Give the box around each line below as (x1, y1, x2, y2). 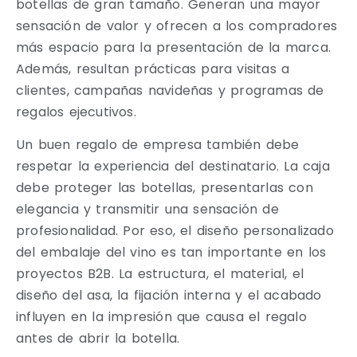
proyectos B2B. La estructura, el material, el (16, 265, 304, 284)
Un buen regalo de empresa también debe (16, 135, 300, 155)
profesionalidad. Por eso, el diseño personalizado (16, 222, 334, 241)
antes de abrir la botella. (16, 329, 180, 348)
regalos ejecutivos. (16, 102, 136, 121)
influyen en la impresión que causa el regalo (16, 308, 307, 327)
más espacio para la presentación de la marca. (16, 37, 331, 57)
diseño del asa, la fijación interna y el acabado (16, 286, 322, 305)
